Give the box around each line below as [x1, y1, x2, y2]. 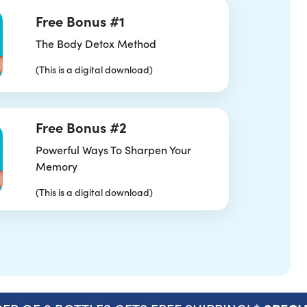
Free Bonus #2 [35, 117, 127, 136]
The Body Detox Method [35, 35, 156, 51]
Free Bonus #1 [35, 11, 125, 30]
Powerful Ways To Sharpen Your [35, 141, 191, 157]
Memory [35, 158, 77, 173]
